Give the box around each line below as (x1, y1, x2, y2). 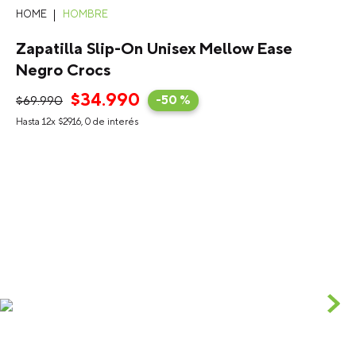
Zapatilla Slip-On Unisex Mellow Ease (16, 39, 292, 60)
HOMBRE (63, 8, 108, 21)
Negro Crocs (16, 60, 110, 81)
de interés (91, 116, 138, 128)
